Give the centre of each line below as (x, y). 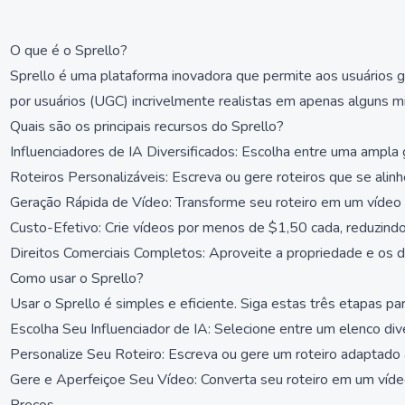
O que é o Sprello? (69, 51)
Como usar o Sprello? (77, 278)
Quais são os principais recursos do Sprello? (147, 127)
